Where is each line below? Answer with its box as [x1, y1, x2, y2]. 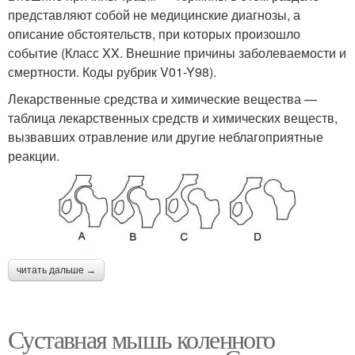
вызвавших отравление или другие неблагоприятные [8, 127, 323, 146]
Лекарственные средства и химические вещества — [8, 89, 317, 108]
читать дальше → [17, 265, 96, 277]
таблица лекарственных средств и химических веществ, [8, 108, 338, 127]
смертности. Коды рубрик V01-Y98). [8, 62, 216, 81]
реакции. [8, 146, 59, 165]
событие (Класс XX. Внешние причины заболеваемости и [8, 43, 346, 62]
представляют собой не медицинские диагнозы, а [8, 5, 300, 24]
